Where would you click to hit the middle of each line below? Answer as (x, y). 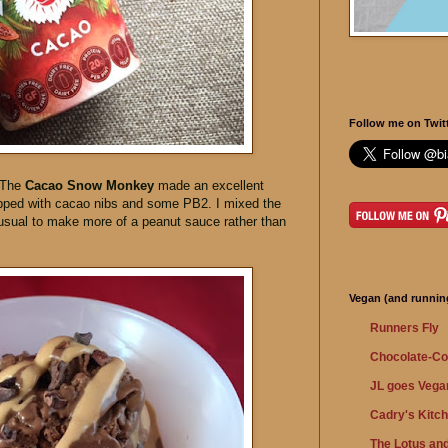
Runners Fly (404, 328)
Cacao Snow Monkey (89, 186)
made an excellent (209, 186)
